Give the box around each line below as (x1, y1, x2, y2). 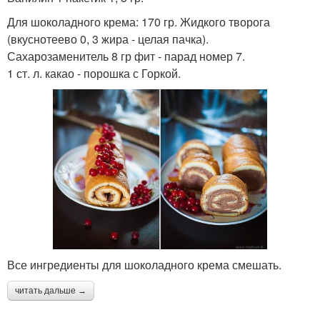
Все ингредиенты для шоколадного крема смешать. (7, 256, 281, 273)
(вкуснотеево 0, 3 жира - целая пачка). (7, 30, 209, 47)
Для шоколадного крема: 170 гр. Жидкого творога (7, 13, 270, 30)
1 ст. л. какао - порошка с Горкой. (7, 64, 181, 81)
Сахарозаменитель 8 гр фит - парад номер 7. (7, 47, 245, 64)
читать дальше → (15, 285, 86, 296)
